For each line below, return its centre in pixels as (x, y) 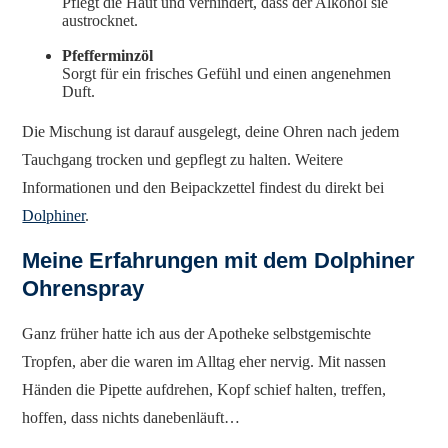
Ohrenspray (83, 289)
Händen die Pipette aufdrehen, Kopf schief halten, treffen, (204, 390)
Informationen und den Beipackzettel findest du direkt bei (203, 188)
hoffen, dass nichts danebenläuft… (131, 418)
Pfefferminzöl (108, 56)
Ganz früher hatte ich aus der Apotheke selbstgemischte (197, 334)
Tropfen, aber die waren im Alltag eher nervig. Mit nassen (204, 362)
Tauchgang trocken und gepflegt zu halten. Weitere (183, 160)
